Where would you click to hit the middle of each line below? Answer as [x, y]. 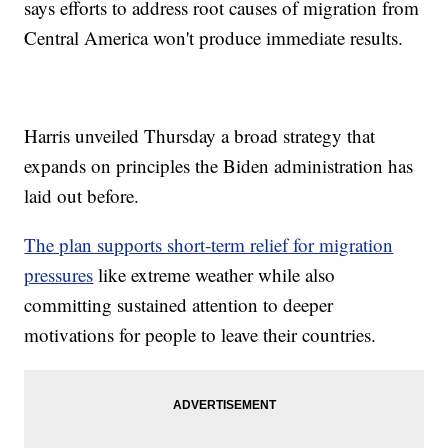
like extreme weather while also [214, 275]
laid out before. [82, 196]
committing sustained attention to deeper [179, 305]
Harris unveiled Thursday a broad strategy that [200, 136]
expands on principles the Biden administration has [219, 166]
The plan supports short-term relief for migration [209, 245]
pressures [59, 275]
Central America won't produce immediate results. [214, 38]
